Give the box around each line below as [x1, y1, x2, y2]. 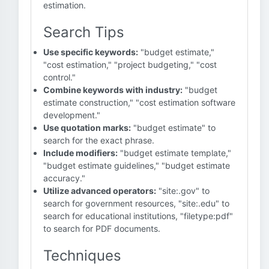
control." [43, 72, 76, 82]
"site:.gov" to [156, 186, 210, 196]
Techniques [43, 247, 121, 264]
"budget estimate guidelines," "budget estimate [43, 160, 230, 171]
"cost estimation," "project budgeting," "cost [43, 59, 217, 70]
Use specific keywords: [43, 47, 138, 57]
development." [43, 110, 100, 120]
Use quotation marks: [43, 122, 131, 133]
